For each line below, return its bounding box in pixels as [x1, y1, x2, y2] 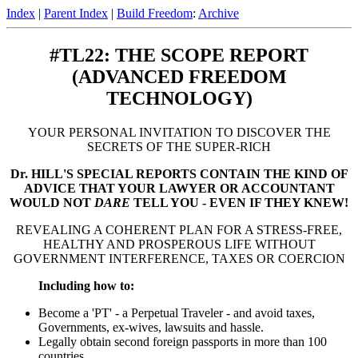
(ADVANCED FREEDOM [71, 66, 287, 87]
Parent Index [44, 6, 108, 20]
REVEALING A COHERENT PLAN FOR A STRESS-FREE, [16, 222, 342, 237]
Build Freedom [117, 6, 193, 20]
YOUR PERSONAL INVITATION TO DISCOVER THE [27, 125, 331, 139]
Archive [198, 6, 239, 20]
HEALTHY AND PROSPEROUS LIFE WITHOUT [42, 237, 316, 251]
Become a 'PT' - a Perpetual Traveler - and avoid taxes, [38, 305, 315, 320]
